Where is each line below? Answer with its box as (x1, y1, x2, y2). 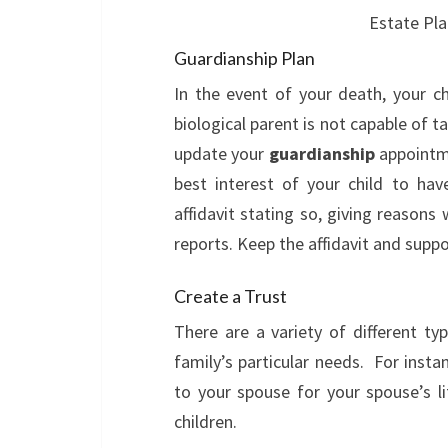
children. (174, 410, 237, 434)
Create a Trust (174, 285, 287, 308)
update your (174, 142, 269, 166)
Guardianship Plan (174, 47, 315, 70)
